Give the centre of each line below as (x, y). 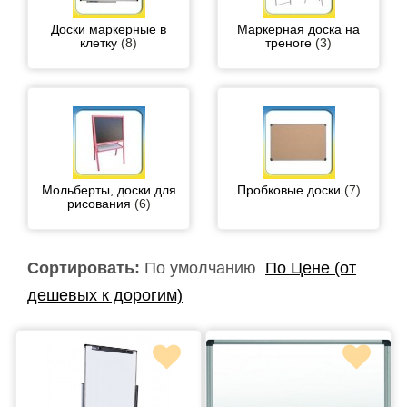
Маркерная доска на (298, 29)
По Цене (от (311, 268)
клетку (99, 42)
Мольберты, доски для (109, 189)
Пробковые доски (288, 189)
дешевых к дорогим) (105, 295)
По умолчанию (200, 268)
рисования (99, 203)
